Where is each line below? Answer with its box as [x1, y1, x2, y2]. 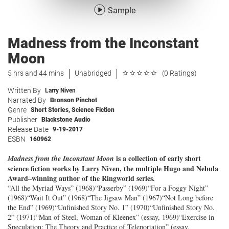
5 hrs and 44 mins [8, 69, 64, 77]
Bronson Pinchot [50, 97, 97, 104]
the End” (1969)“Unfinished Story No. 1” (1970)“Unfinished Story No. [8, 202, 215, 212]
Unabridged [75, 69, 111, 77]
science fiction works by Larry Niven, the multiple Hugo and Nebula [8, 163, 218, 174]
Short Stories [31, 106, 68, 113]
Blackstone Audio [41, 116, 90, 123]
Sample [108, 6, 135, 15]
